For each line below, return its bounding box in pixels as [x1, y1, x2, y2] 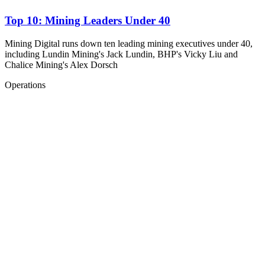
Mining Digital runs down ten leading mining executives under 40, [5, 38, 253, 49]
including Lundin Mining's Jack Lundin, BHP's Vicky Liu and [5, 49, 238, 60]
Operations [5, 80, 46, 91]
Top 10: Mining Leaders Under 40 [5, 14, 170, 27]
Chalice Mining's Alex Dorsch [5, 60, 118, 70]
